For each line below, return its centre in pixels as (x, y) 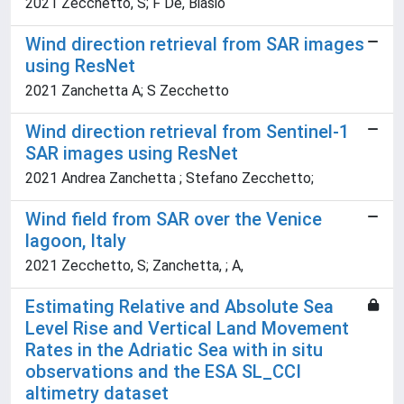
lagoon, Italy (76, 241)
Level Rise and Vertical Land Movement (187, 329)
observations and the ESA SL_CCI (163, 372)
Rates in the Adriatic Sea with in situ (174, 350)
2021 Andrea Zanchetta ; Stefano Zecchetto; (170, 179)
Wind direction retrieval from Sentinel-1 (187, 132)
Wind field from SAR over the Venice (174, 220)
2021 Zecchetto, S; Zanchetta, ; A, (134, 266)
